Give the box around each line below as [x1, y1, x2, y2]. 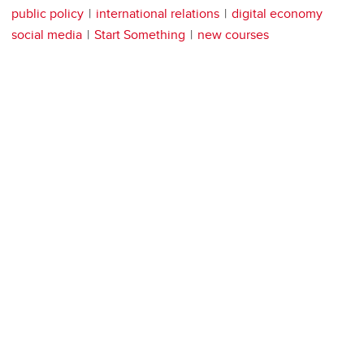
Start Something [94, 25, 185, 45]
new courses [197, 25, 269, 45]
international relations [96, 4, 219, 24]
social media [11, 25, 82, 45]
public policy [11, 4, 84, 24]
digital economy [232, 4, 323, 24]
